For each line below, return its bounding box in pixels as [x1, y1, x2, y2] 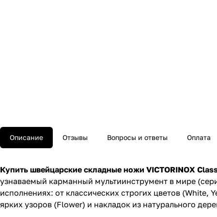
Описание [10, 133, 43, 142]
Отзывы [62, 133, 88, 142]
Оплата [187, 133, 211, 142]
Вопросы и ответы [107, 133, 168, 142]
